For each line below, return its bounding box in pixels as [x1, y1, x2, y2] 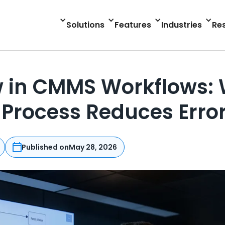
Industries [161, 19, 202, 31]
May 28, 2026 [69, 142, 118, 152]
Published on [22, 142, 69, 152]
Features [114, 19, 151, 31]
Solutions [66, 19, 104, 31]
